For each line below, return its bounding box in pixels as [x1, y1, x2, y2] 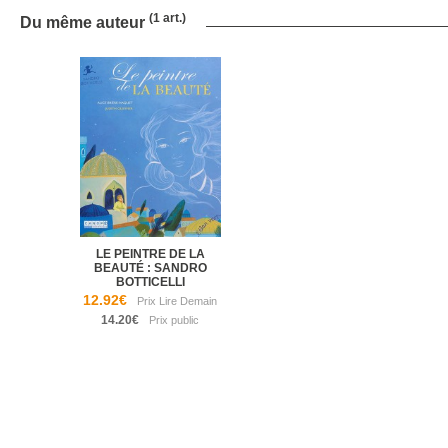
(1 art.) [149, 11, 186, 26]
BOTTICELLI [115, 275, 185, 290]
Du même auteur [20, 14, 149, 32]
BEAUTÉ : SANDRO [93, 261, 207, 276]
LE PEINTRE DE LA [95, 247, 205, 262]
